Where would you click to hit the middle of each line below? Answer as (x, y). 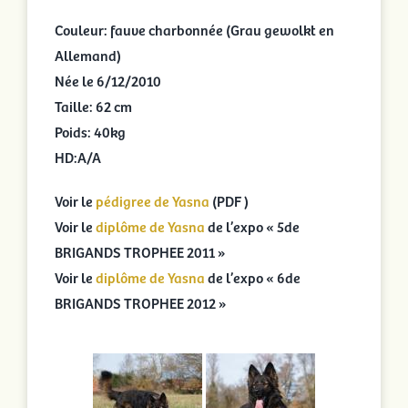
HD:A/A (77, 157)
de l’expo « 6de (252, 277)
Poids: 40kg (90, 131)
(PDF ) (229, 200)
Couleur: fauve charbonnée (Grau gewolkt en (194, 29)
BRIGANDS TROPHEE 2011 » (140, 251)
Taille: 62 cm (93, 106)
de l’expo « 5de (252, 226)
